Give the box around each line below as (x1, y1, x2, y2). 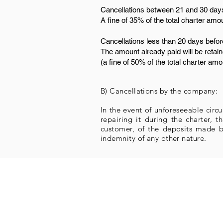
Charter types (103, 199, 150, 208)
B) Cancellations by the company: (101, 86, 218, 96)
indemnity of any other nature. (101, 133, 207, 143)
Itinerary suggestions (103, 187, 175, 195)
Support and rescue (103, 211, 171, 219)
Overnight (103, 176, 137, 184)
